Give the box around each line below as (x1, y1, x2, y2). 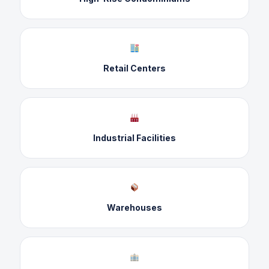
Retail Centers (103, 62, 166, 73)
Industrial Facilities (93, 132, 176, 143)
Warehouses (107, 202, 162, 213)
